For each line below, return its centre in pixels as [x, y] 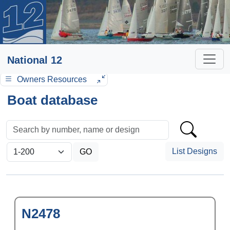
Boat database [52, 100]
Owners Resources [52, 79]
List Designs [195, 151]
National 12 [35, 60]
